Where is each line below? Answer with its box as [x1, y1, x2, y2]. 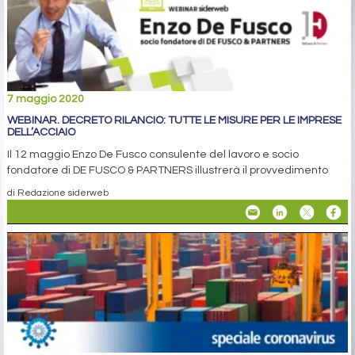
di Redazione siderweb [7, 187, 109, 197]
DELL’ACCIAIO [7, 126, 75, 138]
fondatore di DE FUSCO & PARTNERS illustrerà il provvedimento [7, 164, 328, 176]
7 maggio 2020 [7, 93, 84, 105]
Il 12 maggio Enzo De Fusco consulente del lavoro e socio [7, 148, 299, 160]
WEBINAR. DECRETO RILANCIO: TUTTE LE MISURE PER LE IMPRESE [7, 114, 342, 126]
